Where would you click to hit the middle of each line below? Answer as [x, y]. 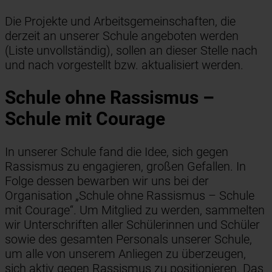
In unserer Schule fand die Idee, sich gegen [117, 152]
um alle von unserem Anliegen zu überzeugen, [125, 254]
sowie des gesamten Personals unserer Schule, [128, 240]
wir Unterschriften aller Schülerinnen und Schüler [132, 225]
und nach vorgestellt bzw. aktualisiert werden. [124, 65]
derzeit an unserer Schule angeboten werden [122, 36]
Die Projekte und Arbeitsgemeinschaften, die [120, 21]
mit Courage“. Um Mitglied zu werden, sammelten [135, 210]
